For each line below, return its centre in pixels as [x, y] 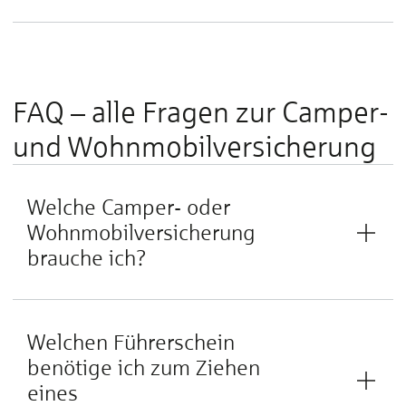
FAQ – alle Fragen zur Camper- [201, 112]
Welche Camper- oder [129, 207]
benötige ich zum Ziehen [144, 367]
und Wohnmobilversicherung [194, 147]
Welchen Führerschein [131, 342]
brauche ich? [87, 258]
